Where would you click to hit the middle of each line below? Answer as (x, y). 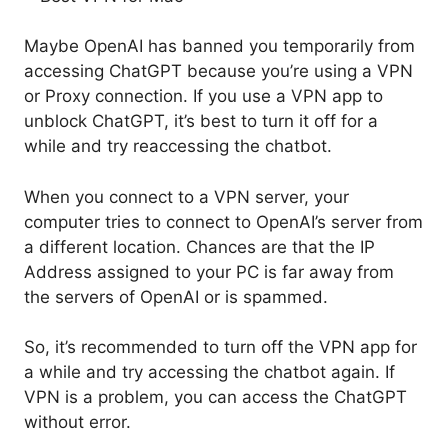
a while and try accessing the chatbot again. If (209, 372)
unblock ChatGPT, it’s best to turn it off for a (201, 121)
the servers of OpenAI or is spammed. (176, 296)
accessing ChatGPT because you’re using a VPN (218, 71)
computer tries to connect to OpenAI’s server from (223, 221)
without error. (77, 422)
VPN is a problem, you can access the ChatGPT (215, 397)
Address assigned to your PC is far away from (209, 271)
